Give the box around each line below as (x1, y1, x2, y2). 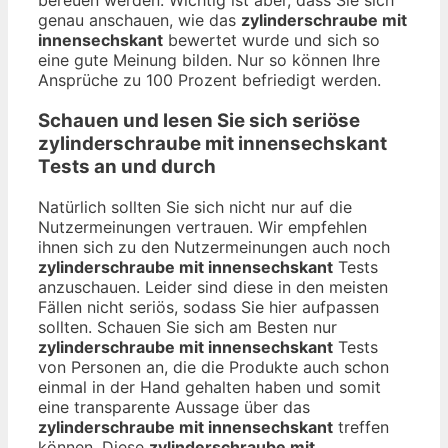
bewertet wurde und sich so (163, 30, 380, 51)
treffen (333, 416, 389, 437)
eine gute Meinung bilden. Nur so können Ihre (38, 50, 380, 71)
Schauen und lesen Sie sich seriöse (38, 108, 360, 132)
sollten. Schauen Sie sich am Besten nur (38, 316, 337, 337)
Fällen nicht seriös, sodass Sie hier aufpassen (38, 296, 379, 317)
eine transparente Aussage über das (38, 396, 310, 417)
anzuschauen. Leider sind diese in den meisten (38, 276, 388, 297)
